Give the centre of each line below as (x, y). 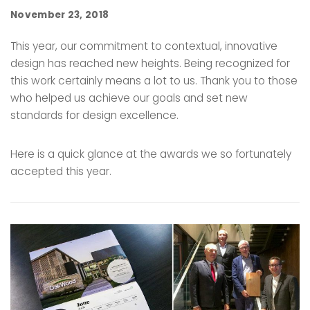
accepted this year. (61, 172)
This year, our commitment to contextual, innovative (144, 46)
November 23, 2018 (60, 15)
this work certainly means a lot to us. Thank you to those (154, 81)
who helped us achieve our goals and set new (129, 98)
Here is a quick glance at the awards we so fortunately (151, 154)
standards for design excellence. (94, 116)
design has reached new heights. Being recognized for (150, 64)
